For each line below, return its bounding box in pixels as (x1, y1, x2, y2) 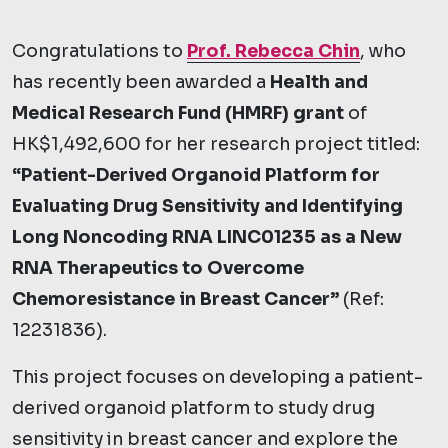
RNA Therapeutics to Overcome (12, 257, 304, 279)
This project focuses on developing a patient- (12, 366, 423, 388)
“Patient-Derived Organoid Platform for (12, 164, 380, 186)
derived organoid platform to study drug (12, 397, 375, 419)
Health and (270, 71, 368, 93)
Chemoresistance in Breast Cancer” (12, 288, 339, 310)
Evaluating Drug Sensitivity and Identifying (12, 195, 403, 217)
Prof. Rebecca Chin (187, 40, 360, 62)
